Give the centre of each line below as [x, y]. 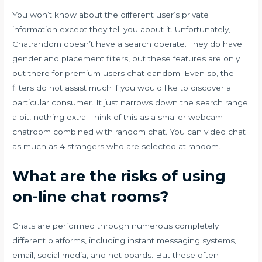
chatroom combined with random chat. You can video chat [129, 131]
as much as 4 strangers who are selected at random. [117, 146]
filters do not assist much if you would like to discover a [122, 87]
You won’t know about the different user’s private [111, 14]
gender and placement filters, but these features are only [126, 58]
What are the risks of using [119, 176]
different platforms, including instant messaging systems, [125, 241]
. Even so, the [207, 73]
